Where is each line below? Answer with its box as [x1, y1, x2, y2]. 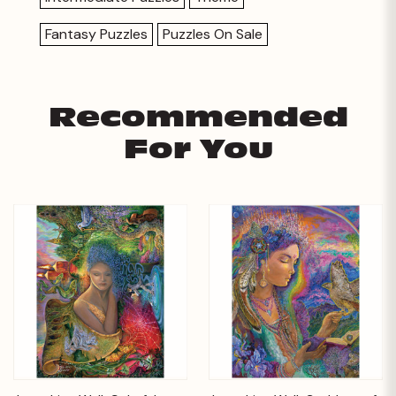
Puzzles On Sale [163, 24, 263, 43]
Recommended [48, 100, 348, 135]
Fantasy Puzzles [45, 24, 148, 43]
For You [123, 132, 273, 167]
